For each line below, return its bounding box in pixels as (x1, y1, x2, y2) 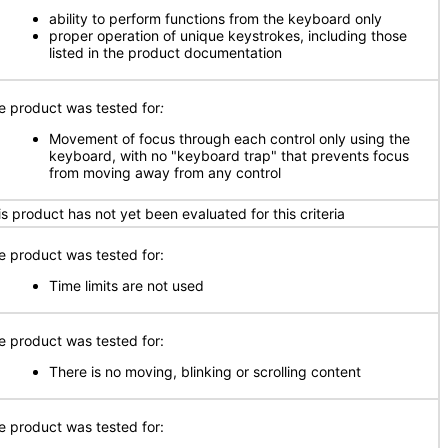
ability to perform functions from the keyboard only (49, 10, 382, 27)
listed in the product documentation (49, 44, 282, 61)
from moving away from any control (49, 164, 281, 181)
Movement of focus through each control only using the (49, 130, 410, 147)
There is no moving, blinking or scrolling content (49, 363, 361, 380)
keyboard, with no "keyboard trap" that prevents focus (49, 147, 409, 164)
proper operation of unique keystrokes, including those (49, 27, 407, 44)
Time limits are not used (49, 277, 204, 294)
